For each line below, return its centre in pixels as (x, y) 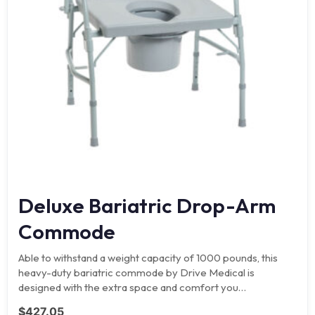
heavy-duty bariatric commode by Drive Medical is (136, 272)
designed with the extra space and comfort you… (132, 287)
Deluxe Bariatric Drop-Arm (147, 205)
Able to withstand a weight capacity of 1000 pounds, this (148, 257)
